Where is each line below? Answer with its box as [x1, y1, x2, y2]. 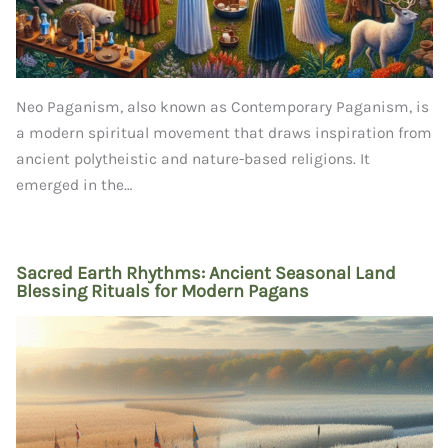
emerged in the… [15, 175, 132, 194]
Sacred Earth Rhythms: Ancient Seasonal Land [15, 262, 396, 285]
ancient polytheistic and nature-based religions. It [15, 149, 370, 168]
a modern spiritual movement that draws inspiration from [15, 123, 432, 142]
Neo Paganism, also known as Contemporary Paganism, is [15, 97, 429, 116]
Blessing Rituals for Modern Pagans [15, 280, 309, 303]
